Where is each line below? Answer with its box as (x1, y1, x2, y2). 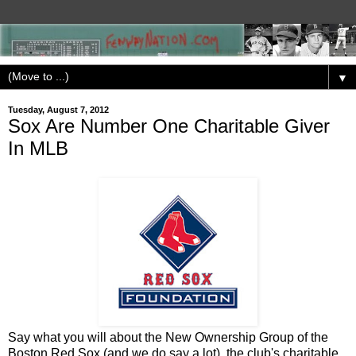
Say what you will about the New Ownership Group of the (8, 331, 328, 345)
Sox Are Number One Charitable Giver (8, 114, 330, 137)
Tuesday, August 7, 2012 (8, 105, 109, 115)
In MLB (8, 137, 68, 159)
